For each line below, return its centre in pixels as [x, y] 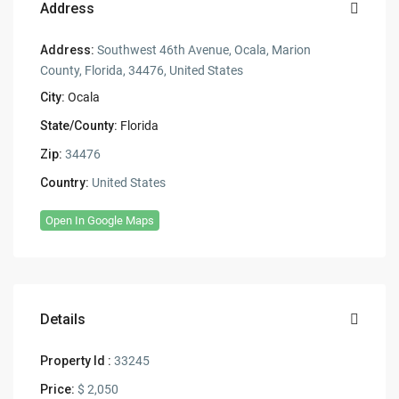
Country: [65, 183]
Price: [58, 390]
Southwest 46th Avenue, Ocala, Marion [203, 50]
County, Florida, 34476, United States [142, 71]
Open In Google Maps [100, 221]
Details [63, 320]
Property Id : [76, 361]
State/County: [79, 126]
